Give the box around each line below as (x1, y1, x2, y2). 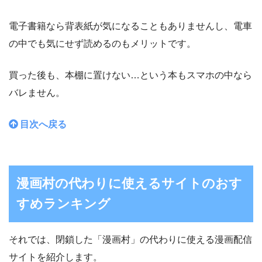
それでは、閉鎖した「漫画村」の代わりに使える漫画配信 (9, 235, 252, 245)
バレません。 (9, 87, 65, 98)
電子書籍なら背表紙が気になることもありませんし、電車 (9, 20, 252, 31)
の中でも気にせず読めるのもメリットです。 (9, 38, 196, 49)
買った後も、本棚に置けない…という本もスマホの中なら (9, 70, 252, 80)
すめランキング (16, 196, 111, 212)
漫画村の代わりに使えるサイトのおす (16, 176, 243, 191)
